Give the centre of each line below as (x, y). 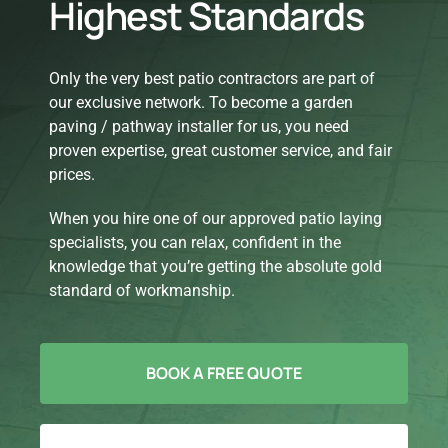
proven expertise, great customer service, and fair (220, 151)
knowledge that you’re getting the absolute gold (215, 267)
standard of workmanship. (141, 291)
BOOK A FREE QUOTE (224, 373)
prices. (71, 175)
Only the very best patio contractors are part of (211, 79)
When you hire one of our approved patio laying (215, 219)
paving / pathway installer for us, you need (198, 127)
